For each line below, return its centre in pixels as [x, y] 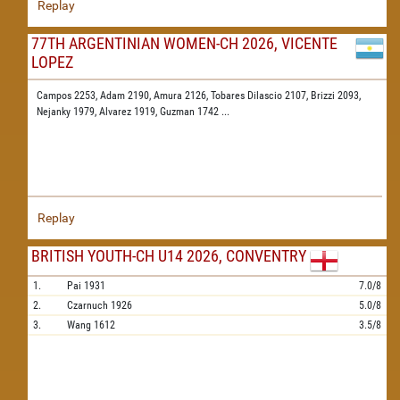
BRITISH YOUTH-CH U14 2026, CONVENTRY [169, 256]
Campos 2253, [68, 96]
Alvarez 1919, [129, 112]
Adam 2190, [127, 96]
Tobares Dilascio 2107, [261, 96]
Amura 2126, [182, 96]
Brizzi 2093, [336, 96]
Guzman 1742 [191, 112]
